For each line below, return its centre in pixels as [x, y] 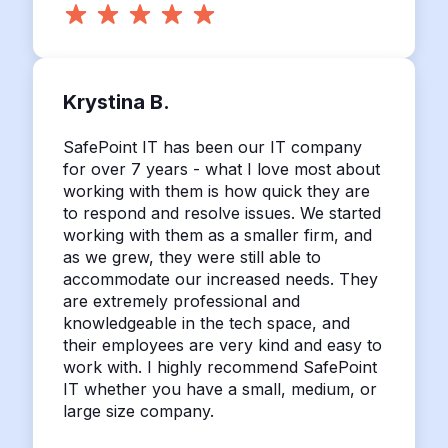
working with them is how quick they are [216, 191]
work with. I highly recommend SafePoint [219, 367]
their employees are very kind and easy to [222, 345]
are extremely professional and [181, 301]
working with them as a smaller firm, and [217, 235]
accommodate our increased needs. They [220, 279]
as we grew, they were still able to [191, 257]
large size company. [138, 411]
